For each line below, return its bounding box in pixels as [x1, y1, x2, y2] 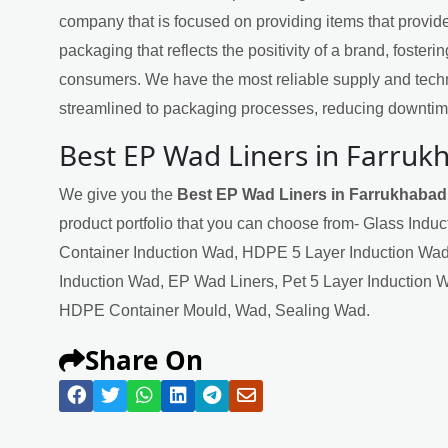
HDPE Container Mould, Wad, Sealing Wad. [59, 301, 370, 319]
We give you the [59, 185, 177, 203]
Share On [85, 341, 203, 378]
